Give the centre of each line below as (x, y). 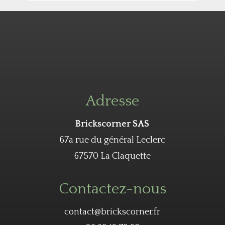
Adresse (112, 101)
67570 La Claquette (112, 156)
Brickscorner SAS (113, 124)
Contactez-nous (112, 189)
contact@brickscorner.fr (113, 212)
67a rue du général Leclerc (112, 140)
